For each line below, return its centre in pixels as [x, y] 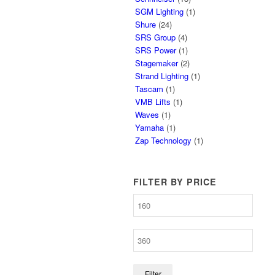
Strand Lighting [162, 76]
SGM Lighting [159, 11]
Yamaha [149, 127]
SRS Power [156, 50]
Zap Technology [163, 140]
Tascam [149, 89]
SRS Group [155, 37]
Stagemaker [157, 63]
